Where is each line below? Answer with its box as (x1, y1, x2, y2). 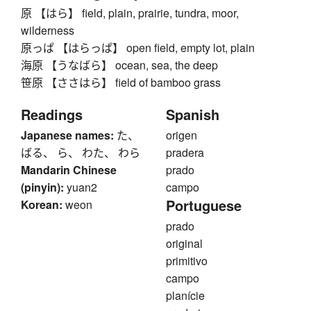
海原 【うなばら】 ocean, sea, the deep (21, 57, 218, 74)
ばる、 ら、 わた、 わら (21, 144, 140, 161)
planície (166, 287, 205, 304)
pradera (166, 144, 204, 161)
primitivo (166, 253, 208, 269)
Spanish (166, 104, 219, 125)
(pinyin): (21, 179, 64, 196)
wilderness (21, 22, 74, 39)
